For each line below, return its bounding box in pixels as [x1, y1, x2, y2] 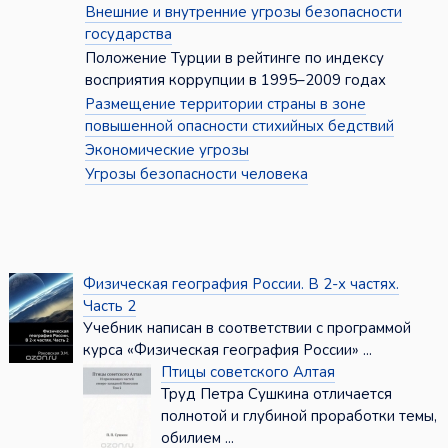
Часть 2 [82, 296, 136, 317]
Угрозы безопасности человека [84, 164, 308, 185]
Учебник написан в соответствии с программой [82, 318, 411, 339]
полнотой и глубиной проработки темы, [160, 406, 437, 427]
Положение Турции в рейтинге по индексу [84, 48, 384, 69]
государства [84, 24, 172, 45]
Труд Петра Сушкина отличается [160, 384, 392, 405]
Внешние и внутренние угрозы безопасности [84, 2, 402, 23]
